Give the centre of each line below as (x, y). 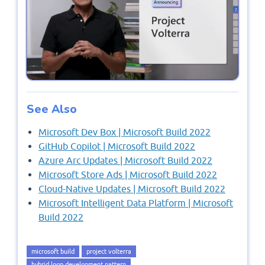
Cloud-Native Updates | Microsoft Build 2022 (132, 189)
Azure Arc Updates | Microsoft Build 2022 (125, 161)
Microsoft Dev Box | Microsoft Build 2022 (125, 132)
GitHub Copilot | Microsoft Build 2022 (117, 146)
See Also (52, 110)
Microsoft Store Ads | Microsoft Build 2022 (128, 175)
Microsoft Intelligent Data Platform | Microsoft (136, 203)
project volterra (109, 252)
